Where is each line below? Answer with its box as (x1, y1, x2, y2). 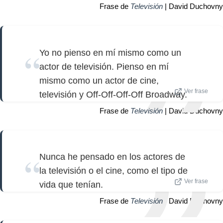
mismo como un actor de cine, (39, 75, 159, 86)
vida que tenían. (39, 180, 103, 190)
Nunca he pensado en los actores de (39, 152, 185, 162)
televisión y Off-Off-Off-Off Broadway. (39, 89, 187, 100)
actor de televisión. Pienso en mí (39, 61, 169, 72)
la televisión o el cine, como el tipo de (39, 166, 188, 176)
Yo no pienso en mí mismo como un (39, 47, 181, 58)
